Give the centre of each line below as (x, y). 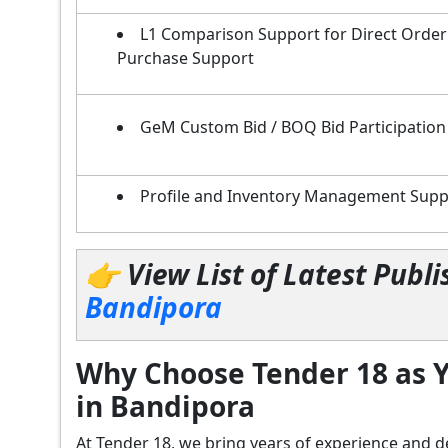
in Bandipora (165, 405)
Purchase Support (185, 57)
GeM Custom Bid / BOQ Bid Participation (293, 126)
